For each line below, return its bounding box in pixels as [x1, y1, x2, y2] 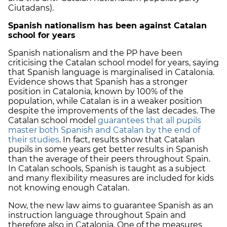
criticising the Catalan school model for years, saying [8, 57, 219, 67]
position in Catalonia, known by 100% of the [8, 86, 183, 96]
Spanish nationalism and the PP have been [8, 48, 182, 58]
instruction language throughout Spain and [8, 210, 186, 220]
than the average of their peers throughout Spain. [8, 154, 210, 164]
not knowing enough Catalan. [8, 182, 129, 193]
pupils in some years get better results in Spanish [8, 144, 208, 154]
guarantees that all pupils [98, 115, 201, 125]
